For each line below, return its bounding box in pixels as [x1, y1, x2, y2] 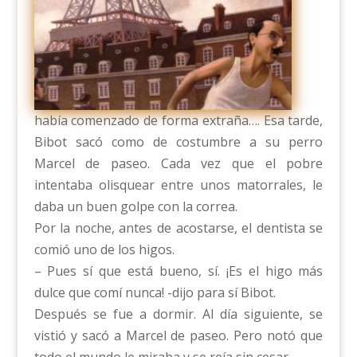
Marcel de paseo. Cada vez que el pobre [33, 155, 324, 173]
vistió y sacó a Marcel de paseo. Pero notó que [33, 327, 324, 345]
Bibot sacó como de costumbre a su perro [33, 133, 324, 151]
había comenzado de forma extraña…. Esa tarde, [33, 112, 324, 130]
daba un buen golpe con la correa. [33, 198, 237, 216]
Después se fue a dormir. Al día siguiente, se [33, 305, 324, 324]
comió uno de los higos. [33, 241, 175, 259]
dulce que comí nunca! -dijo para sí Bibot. [33, 284, 276, 302]
